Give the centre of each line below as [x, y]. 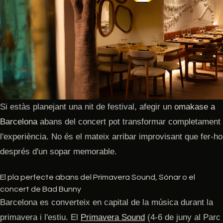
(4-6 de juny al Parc [183, 217]
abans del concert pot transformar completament [129, 121]
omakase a [195, 107]
